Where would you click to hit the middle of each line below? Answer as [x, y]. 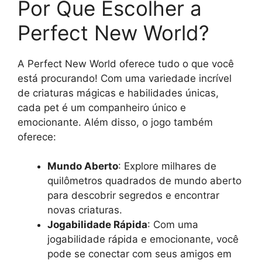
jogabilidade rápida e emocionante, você [143, 239]
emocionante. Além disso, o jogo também [115, 122]
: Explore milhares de [167, 166]
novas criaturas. [85, 210]
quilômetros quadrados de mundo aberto [144, 181]
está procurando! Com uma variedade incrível [125, 78]
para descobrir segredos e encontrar [133, 196]
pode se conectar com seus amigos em [139, 254]
